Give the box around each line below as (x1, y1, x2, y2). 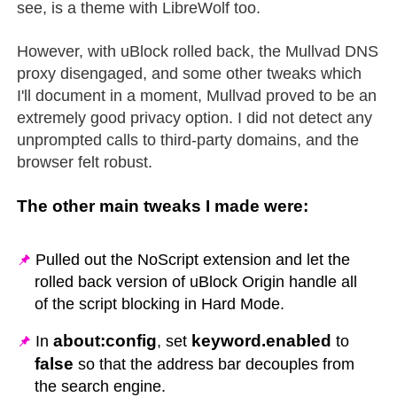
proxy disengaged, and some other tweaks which (17, 64, 362, 82)
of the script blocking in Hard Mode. (35, 294, 285, 313)
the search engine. (35, 377, 167, 395)
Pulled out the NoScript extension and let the (35, 250, 351, 269)
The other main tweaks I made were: (17, 196, 309, 215)
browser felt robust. (17, 152, 153, 171)
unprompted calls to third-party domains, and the (17, 130, 360, 149)
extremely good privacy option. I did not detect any (17, 108, 373, 127)
